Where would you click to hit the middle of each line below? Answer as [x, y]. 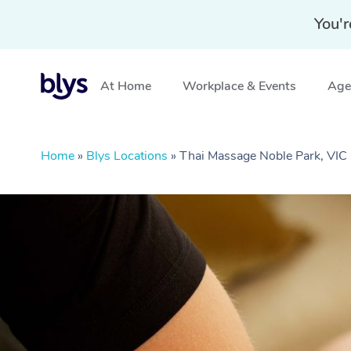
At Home [126, 86]
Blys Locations [127, 156]
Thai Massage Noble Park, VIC [263, 156]
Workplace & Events [239, 86]
